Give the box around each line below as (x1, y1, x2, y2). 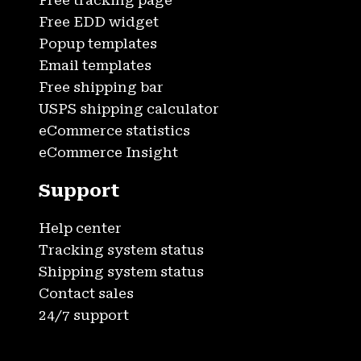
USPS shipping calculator (39, 101, 219, 118)
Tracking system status (39, 242, 204, 259)
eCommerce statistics (39, 122, 190, 139)
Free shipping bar (39, 79, 164, 96)
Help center (39, 220, 122, 237)
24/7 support (39, 307, 129, 324)
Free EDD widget (39, 14, 159, 31)
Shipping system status (39, 263, 204, 280)
